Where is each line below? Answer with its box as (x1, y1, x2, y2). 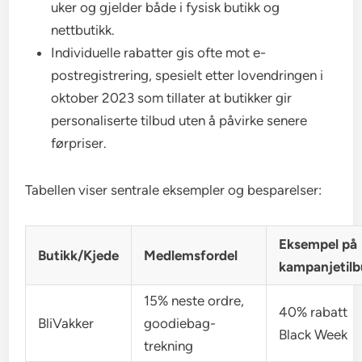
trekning (144, 338, 194, 355)
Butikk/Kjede (38, 247, 120, 264)
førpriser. (51, 135, 107, 152)
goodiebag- (144, 315, 217, 332)
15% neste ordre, (144, 293, 245, 309)
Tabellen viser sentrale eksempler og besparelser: (25, 182, 322, 199)
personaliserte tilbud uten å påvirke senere (51, 112, 308, 129)
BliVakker (38, 315, 95, 332)
